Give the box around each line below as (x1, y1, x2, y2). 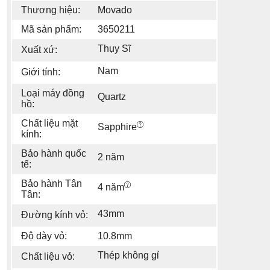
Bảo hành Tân (21, 178, 82, 189)
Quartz (98, 91, 126, 102)
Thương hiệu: (21, 4, 80, 15)
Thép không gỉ (98, 250, 159, 260)
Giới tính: (21, 66, 60, 77)
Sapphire (98, 121, 137, 132)
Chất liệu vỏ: (21, 251, 75, 262)
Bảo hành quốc (21, 148, 86, 159)
